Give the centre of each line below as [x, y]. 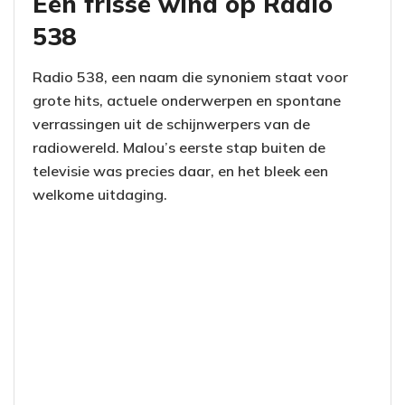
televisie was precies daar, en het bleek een [180, 170]
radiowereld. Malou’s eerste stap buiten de [179, 147]
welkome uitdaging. [100, 194]
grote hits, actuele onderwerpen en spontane [187, 100]
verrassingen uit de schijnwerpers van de [171, 123]
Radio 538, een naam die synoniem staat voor [190, 76]
